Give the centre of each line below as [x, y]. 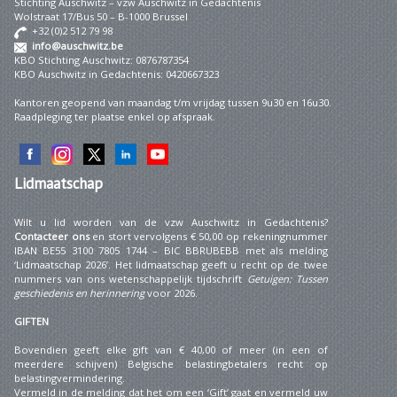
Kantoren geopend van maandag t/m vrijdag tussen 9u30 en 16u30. [173, 102]
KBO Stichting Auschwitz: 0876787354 [101, 60]
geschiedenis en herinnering [79, 293]
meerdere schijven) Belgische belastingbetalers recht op [171, 364]
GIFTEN [31, 321]
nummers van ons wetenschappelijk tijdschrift [131, 279]
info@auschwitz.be [78, 46]
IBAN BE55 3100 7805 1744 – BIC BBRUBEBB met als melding [171, 250]
